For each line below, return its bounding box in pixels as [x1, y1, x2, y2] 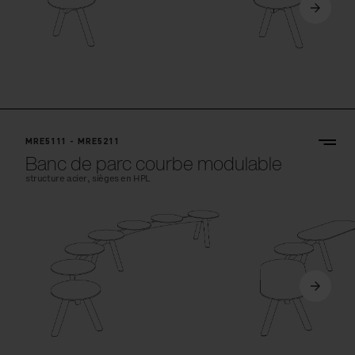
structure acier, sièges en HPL [25, 173, 151, 185]
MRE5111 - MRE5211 [25, 136, 120, 147]
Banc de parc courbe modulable [25, 149, 282, 178]
